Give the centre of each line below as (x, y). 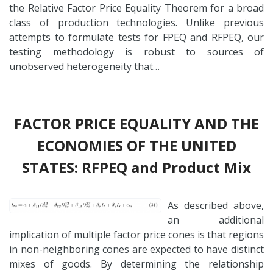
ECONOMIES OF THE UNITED (136, 145)
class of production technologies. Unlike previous (136, 22)
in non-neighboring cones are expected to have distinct (136, 249)
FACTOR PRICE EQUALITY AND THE (136, 123)
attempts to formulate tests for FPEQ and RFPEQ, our (136, 37)
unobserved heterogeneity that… (84, 66)
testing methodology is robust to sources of (136, 51)
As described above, (216, 205)
